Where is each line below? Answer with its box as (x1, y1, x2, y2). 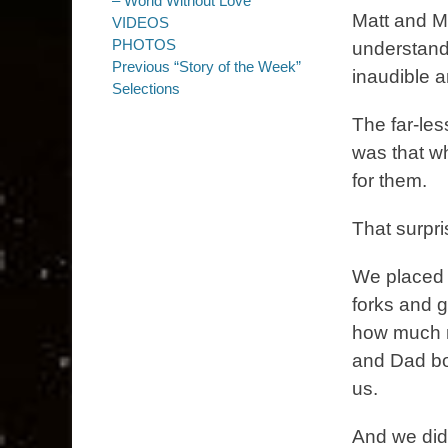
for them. (352, 170, 427, 191)
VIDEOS (112, 14, 169, 31)
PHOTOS (112, 36, 176, 53)
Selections (112, 80, 180, 97)
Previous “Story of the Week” (112, 58, 301, 75)
